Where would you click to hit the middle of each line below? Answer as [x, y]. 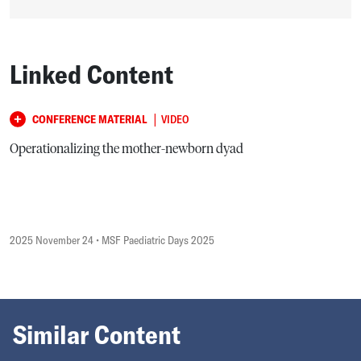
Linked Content [91, 74]
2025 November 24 [52, 240]
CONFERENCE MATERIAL [89, 119]
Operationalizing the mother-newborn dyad [127, 149]
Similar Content [97, 334]
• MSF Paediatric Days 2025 [154, 240]
